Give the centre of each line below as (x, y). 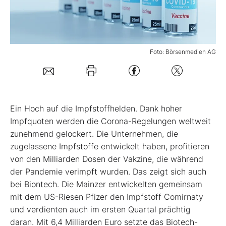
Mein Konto (60, 54)
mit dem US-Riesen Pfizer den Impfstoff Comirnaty (107, 197)
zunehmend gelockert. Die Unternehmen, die (94, 134)
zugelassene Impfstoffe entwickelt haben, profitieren (110, 147)
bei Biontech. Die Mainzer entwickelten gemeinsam (106, 184)
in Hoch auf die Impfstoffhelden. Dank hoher (99, 109)
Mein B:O (40, 19)
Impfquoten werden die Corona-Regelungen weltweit (110, 121)
